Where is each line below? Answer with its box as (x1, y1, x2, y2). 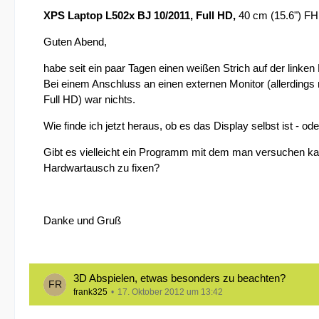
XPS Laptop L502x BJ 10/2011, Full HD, (43, 9, 239, 21)
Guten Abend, (43, 36, 107, 48)
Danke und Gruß (43, 214, 121, 226)
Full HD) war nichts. (43, 93, 135, 105)
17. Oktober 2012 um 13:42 (117, 287, 223, 297)
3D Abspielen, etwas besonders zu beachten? (73, 272, 286, 284)
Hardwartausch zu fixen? (43, 162, 159, 174)
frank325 (73, 287, 108, 297)
